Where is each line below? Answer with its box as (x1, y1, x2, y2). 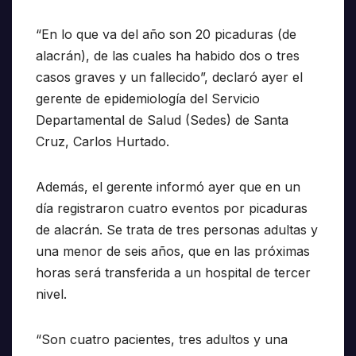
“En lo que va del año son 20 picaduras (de (36, 26, 296, 43)
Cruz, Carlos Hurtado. (36, 133, 169, 150)
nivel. (36, 286, 67, 303)
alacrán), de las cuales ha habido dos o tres (36, 48, 300, 64)
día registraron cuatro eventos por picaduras (36, 200, 308, 217)
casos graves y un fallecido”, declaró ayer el (36, 69, 303, 86)
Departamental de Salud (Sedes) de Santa (36, 112, 288, 129)
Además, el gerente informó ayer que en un (36, 179, 300, 195)
